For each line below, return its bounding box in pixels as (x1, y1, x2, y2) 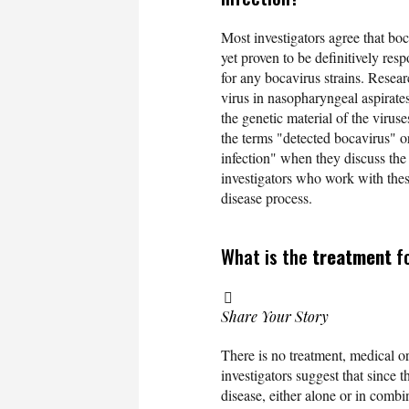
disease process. (221, 187, 312, 207)
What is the (221, 241, 312, 270)
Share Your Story (221, 306, 329, 326)
